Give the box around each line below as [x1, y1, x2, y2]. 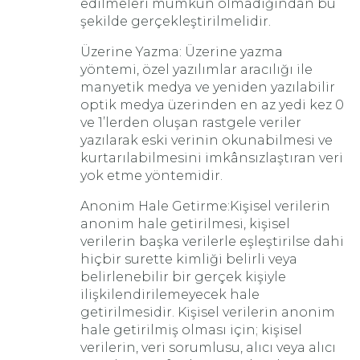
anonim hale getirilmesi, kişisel [80, 216, 290, 231]
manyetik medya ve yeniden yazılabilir [80, 80, 335, 95]
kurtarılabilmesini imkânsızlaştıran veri [80, 150, 343, 166]
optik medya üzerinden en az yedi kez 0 [80, 97, 344, 112]
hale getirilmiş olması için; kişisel [80, 322, 302, 337]
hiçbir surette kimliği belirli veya [80, 252, 297, 267]
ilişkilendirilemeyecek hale [80, 287, 260, 302]
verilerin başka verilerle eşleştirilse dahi [80, 234, 344, 249]
